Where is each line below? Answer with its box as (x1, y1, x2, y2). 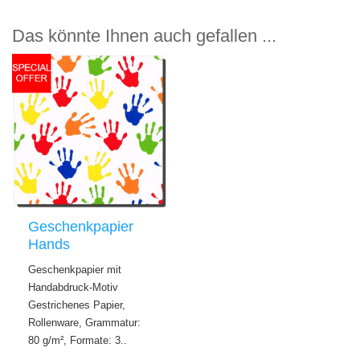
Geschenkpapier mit (28, 263, 121, 276)
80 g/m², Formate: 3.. (28, 333, 127, 346)
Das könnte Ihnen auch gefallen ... (12, 25, 276, 46)
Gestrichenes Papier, (28, 298, 125, 311)
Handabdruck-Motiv (28, 280, 118, 293)
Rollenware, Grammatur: (28, 316, 141, 329)
